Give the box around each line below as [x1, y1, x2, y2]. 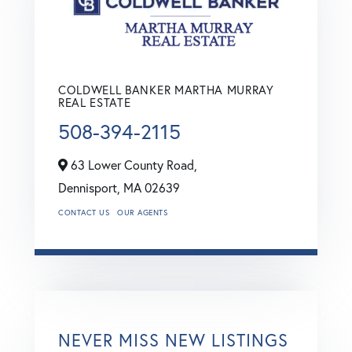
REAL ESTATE [58, 94, 131, 110]
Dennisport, [58, 179, 123, 196]
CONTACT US [58, 207, 109, 218]
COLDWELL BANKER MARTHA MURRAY [58, 82, 274, 97]
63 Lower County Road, [68, 156, 197, 173]
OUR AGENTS [117, 207, 167, 218]
